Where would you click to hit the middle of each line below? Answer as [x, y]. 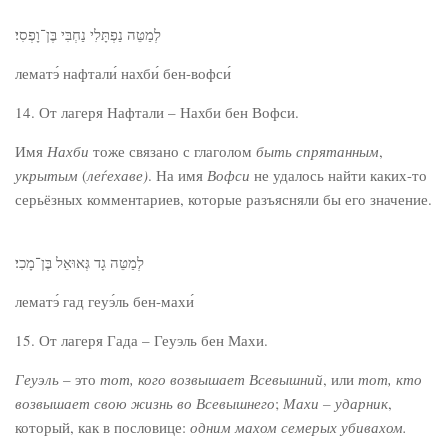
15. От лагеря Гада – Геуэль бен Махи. [141, 340]
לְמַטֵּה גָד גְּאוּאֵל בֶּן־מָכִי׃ [79, 262]
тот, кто [390, 379]
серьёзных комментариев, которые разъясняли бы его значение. [223, 199]
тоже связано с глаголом [172, 151]
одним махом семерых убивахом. [298, 427]
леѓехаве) [117, 175]
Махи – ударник [335, 403]
